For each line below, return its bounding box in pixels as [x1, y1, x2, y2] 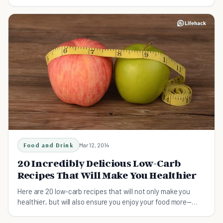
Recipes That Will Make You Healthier [17, 169, 197, 181]
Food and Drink [23, 141, 73, 149]
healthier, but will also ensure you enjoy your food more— [17, 197, 192, 206]
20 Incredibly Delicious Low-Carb [17, 157, 181, 169]
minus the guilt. [17, 207, 65, 217]
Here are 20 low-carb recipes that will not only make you [17, 186, 191, 196]
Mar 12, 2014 [79, 141, 109, 148]
